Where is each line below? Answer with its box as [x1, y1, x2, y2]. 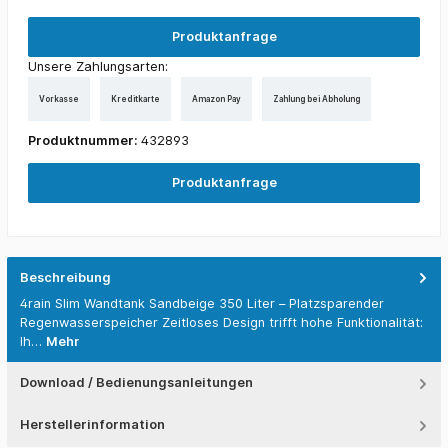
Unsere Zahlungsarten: [28, 59, 168, 75]
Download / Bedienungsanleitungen [20, 375, 253, 391]
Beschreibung [20, 270, 111, 285]
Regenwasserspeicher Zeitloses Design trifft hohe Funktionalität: [20, 315, 423, 331]
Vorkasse [39, 93, 79, 104]
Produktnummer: [28, 133, 141, 149]
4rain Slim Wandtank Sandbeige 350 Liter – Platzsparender [20, 296, 384, 312]
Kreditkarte [111, 93, 160, 104]
